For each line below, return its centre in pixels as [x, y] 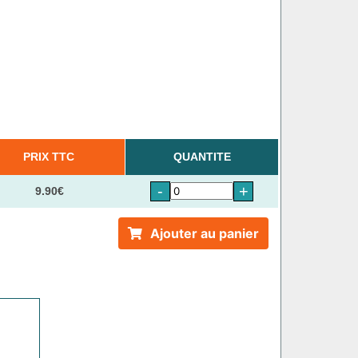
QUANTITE [202, 156]
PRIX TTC [49, 156]
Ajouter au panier [204, 233]
